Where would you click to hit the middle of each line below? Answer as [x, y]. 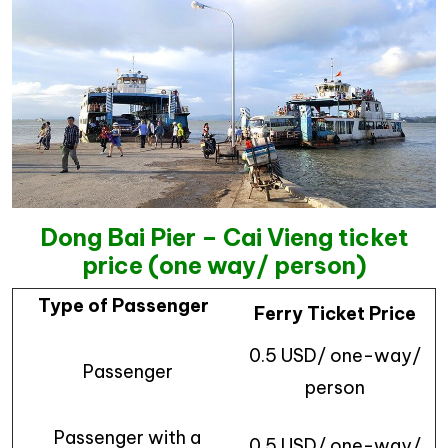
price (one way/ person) [224, 266]
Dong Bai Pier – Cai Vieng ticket [224, 238]
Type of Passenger [123, 306]
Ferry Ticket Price [334, 314]
